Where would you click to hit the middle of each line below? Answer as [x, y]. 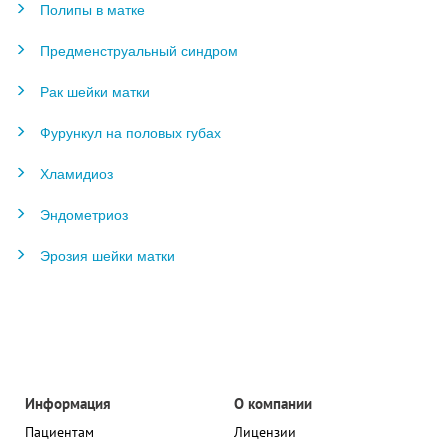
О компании [273, 403]
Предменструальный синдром [139, 50]
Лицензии [265, 432]
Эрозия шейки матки [107, 255]
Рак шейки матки [95, 91]
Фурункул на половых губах [130, 132]
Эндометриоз [84, 214]
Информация [68, 403]
